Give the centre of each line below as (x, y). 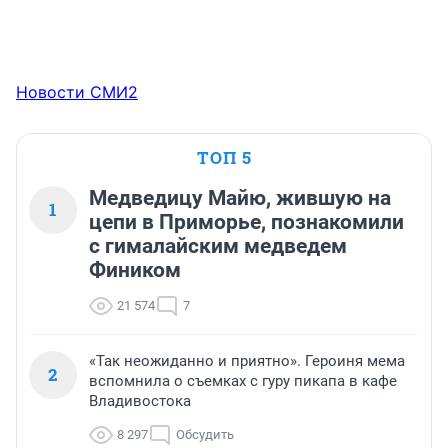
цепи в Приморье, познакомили (246, 222)
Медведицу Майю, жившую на (240, 198)
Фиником (135, 270)
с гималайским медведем (218, 246)
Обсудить (205, 435)
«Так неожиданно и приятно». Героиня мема (247, 361)
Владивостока (140, 401)
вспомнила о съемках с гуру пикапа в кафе (243, 381)
